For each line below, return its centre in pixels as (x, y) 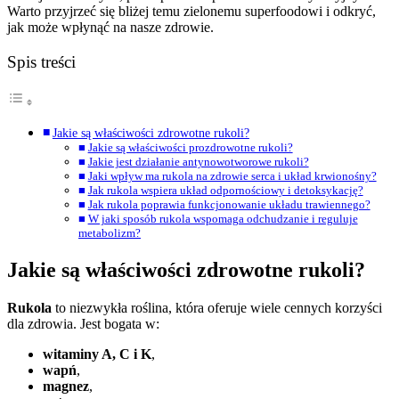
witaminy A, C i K (97, 354)
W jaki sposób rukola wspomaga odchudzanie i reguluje (223, 219)
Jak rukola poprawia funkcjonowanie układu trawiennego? (229, 205)
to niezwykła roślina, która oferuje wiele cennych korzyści (217, 308)
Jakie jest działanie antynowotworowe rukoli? (198, 162)
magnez (66, 386)
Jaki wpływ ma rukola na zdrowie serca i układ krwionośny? (232, 176)
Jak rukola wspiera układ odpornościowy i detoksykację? (225, 191)
